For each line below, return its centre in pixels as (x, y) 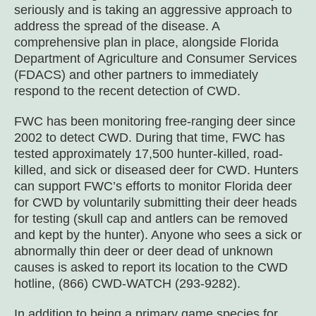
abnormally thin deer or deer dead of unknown (144, 251)
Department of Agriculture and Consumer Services (156, 59)
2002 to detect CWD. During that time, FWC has (150, 138)
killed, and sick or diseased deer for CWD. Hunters (156, 170)
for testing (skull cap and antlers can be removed (151, 219)
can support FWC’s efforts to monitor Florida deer (153, 186)
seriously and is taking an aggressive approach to (153, 10)
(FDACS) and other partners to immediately (136, 75)
